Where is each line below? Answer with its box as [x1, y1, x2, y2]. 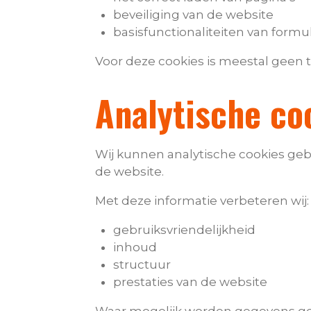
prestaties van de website [112, 275, 267, 289]
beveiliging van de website [112, 8, 274, 22]
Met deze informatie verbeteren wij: [95, 194, 309, 208]
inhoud [112, 240, 157, 255]
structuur [112, 258, 171, 272]
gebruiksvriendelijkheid [112, 223, 255, 237]
